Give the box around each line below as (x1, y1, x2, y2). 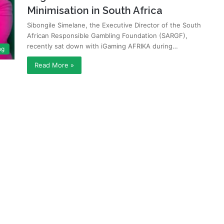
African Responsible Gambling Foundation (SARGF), (27, 31, 187, 39)
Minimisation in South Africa (27, 4, 162, 16)
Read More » (34, 61, 74, 69)
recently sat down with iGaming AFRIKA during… (27, 42, 178, 50)
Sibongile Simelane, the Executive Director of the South (27, 21, 201, 29)
